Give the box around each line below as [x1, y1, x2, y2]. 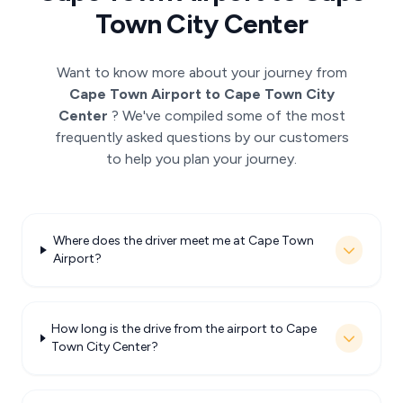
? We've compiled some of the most [111, 107, 345, 124]
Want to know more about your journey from [56, 64, 347, 81]
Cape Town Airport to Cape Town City [68, 85, 335, 103]
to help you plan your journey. [106, 150, 297, 167]
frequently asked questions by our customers [54, 129, 349, 146]
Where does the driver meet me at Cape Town [52, 233, 314, 248]
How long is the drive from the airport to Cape [51, 321, 318, 336]
